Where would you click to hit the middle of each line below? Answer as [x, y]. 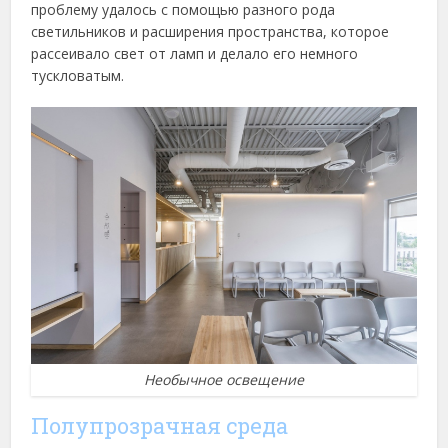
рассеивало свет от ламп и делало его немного [195, 54]
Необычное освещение [224, 380]
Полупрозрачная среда [160, 426]
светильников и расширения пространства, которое [210, 32]
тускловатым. [78, 76]
